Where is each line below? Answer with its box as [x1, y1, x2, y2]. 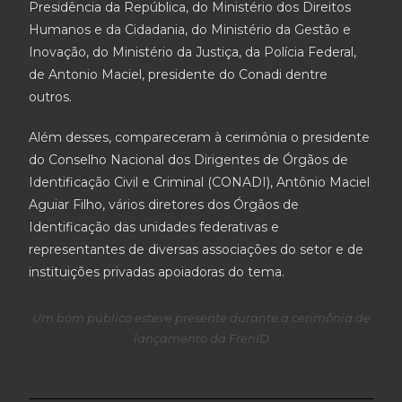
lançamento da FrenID [133, 330, 269, 345]
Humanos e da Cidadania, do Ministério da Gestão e [29, 22, 352, 38]
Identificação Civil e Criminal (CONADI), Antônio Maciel [29, 174, 371, 190]
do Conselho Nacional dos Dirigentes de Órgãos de [29, 152, 349, 168]
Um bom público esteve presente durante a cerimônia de [31, 310, 371, 325]
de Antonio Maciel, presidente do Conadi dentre [29, 66, 328, 83]
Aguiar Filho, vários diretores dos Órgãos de [29, 197, 300, 213]
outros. [29, 89, 73, 105]
